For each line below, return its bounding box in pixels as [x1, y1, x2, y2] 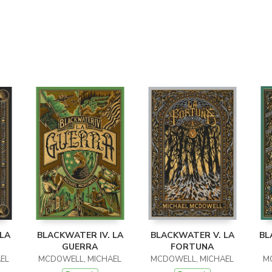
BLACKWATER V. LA [150, 229, 234, 241]
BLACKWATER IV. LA [36, 229, 123, 241]
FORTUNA [171, 241, 214, 253]
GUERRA [62, 241, 98, 253]
